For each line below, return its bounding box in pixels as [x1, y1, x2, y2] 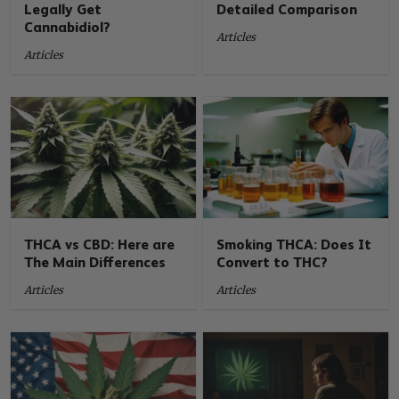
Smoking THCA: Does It [216, 235, 372, 253]
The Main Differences [24, 253, 167, 271]
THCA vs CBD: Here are [24, 235, 175, 253]
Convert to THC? [216, 253, 329, 271]
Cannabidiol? [24, 18, 111, 36]
